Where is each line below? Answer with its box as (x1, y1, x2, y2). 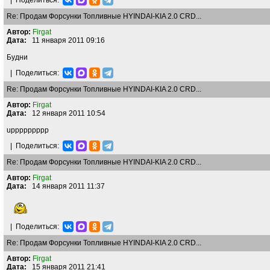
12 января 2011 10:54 (27, 109, 105, 118)
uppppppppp (7, 126, 49, 134)
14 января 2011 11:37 (27, 182, 105, 190)
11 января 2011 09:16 (27, 36, 105, 45)
